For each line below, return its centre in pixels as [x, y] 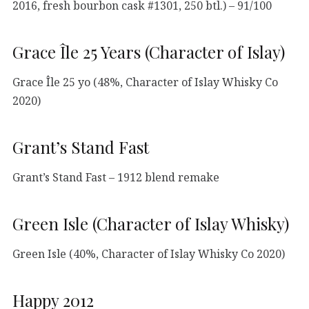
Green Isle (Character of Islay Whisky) [151, 223]
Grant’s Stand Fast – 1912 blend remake [116, 177]
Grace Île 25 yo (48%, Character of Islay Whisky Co [145, 82]
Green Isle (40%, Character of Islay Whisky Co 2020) [149, 253]
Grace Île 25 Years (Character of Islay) [149, 52]
